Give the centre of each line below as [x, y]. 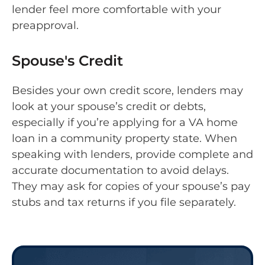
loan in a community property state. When [125, 138]
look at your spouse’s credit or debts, [109, 106]
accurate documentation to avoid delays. [120, 170]
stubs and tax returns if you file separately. [125, 202]
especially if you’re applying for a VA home [125, 122]
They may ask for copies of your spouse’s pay [131, 186]
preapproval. [47, 26]
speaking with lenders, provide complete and [132, 154]
